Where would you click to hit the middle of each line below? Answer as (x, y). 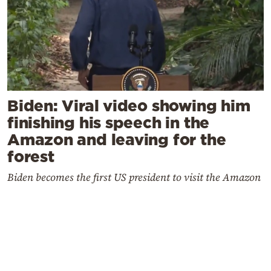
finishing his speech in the (109, 123)
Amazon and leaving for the (117, 140)
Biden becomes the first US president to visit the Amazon (134, 178)
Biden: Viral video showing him (129, 106)
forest (31, 157)
